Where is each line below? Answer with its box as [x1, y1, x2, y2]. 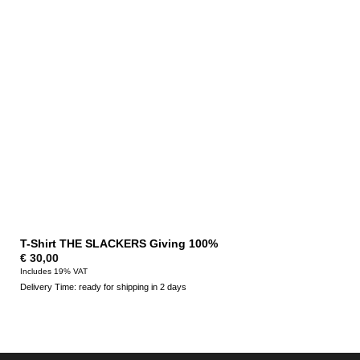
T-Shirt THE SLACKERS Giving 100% [19, 237, 218, 250]
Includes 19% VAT [19, 266, 88, 276]
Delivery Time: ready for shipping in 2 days [19, 281, 186, 292]
